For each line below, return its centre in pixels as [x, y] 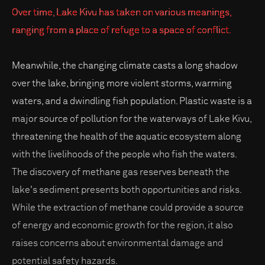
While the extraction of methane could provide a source [128, 208]
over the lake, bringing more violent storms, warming [122, 84]
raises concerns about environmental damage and [117, 243]
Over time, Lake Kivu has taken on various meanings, [122, 13]
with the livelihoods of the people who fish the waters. [125, 155]
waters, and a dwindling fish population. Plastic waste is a [132, 101]
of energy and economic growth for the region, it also [122, 226]
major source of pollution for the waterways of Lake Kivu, [132, 119]
